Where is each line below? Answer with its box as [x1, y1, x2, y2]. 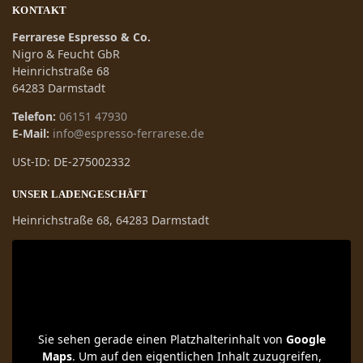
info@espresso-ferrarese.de [53, 125, 204, 141]
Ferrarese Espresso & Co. [12, 28, 151, 45]
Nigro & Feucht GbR [12, 45, 120, 62]
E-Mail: [12, 125, 49, 141]
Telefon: [12, 108, 56, 124]
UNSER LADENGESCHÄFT [12, 187, 148, 200]
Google [285, 331, 326, 348]
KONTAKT [12, 4, 67, 17]
